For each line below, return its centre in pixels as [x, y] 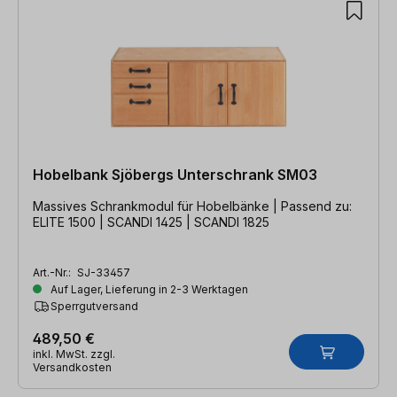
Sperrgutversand [94, 306]
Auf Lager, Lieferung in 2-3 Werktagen [148, 289]
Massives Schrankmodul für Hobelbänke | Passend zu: [157, 206]
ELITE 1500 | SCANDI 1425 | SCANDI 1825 [151, 222]
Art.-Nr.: [53, 272]
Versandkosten [72, 367]
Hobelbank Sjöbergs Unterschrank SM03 [175, 174]
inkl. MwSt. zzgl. [74, 354]
